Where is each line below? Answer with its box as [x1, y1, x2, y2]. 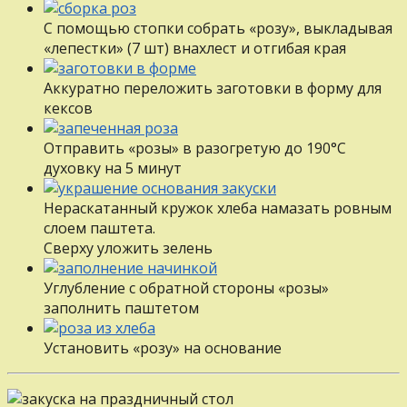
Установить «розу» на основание [44, 337, 282, 358]
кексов [44, 97, 93, 118]
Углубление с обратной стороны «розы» [44, 277, 329, 298]
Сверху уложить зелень [44, 237, 213, 258]
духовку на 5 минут [44, 157, 182, 178]
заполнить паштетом [44, 297, 199, 318]
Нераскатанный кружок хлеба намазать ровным [44, 197, 392, 218]
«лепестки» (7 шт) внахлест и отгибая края [44, 37, 346, 58]
